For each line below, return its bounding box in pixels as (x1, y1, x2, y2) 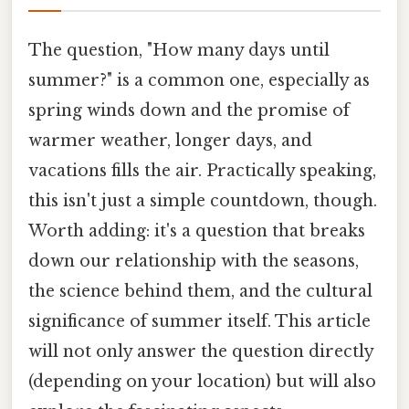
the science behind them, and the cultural (28, 280, 372, 301)
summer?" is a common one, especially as (28, 69, 370, 90)
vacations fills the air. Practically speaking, (28, 160, 376, 181)
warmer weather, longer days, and (28, 130, 312, 151)
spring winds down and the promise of (28, 100, 350, 121)
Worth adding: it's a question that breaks (28, 220, 365, 241)
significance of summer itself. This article (28, 310, 371, 331)
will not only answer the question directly (28, 341, 373, 362)
